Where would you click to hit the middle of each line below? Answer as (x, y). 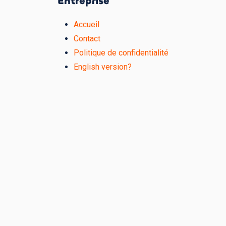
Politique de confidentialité (121, 52)
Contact (87, 38)
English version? (103, 67)
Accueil (87, 24)
